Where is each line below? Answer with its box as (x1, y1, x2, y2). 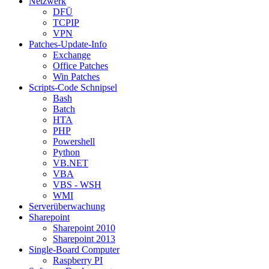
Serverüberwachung (29, 201, 105, 211)
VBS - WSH (53, 179, 101, 190)
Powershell (53, 136, 95, 147)
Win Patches (53, 71, 100, 82)
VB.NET (53, 157, 88, 168)
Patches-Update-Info (29, 38, 107, 49)
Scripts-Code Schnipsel (29, 82, 117, 92)
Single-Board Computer (29, 244, 119, 255)
